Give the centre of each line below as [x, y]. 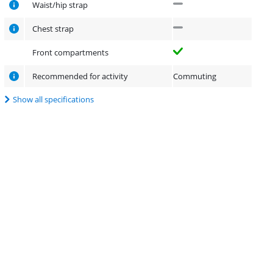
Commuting [195, 76]
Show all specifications [54, 100]
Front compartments [71, 53]
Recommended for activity [80, 76]
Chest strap [53, 29]
